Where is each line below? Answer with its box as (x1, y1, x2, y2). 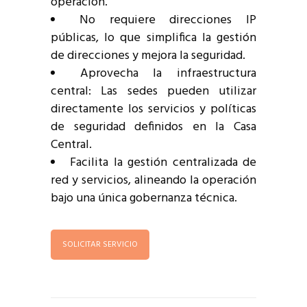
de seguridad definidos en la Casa (51, 117, 256, 138)
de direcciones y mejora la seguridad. (51, 46, 245, 66)
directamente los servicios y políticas (51, 99, 256, 120)
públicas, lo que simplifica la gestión (51, 28, 256, 49)
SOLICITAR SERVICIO (62, 238, 138, 252)
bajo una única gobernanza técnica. (51, 188, 237, 209)
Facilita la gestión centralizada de (70, 153, 257, 173)
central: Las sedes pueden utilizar (51, 82, 256, 102)
